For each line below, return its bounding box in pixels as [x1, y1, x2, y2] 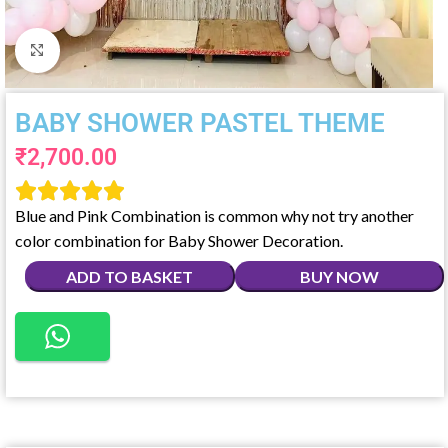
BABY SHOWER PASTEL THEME [15, 108, 385, 138]
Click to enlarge [59, 42, 155, 58]
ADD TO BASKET [66, 267, 194, 286]
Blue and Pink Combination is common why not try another [15, 206, 414, 225]
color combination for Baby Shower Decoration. [15, 231, 343, 250]
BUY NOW [299, 267, 379, 286]
